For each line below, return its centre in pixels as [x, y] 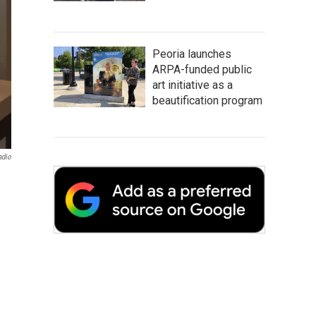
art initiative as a [193, 85]
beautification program [207, 101]
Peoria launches [192, 54]
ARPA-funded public [202, 69]
